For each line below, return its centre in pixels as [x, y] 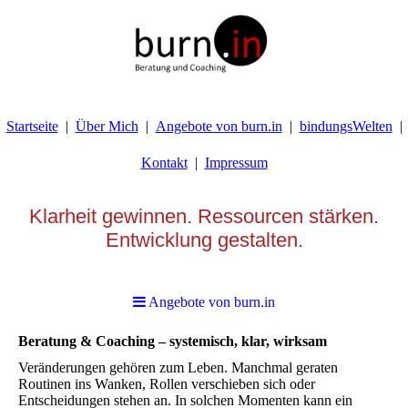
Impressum [236, 163]
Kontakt [164, 163]
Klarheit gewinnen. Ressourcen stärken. [204, 216]
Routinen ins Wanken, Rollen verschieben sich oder [167, 384]
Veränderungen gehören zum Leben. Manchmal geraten [178, 368]
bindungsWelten [346, 126]
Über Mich [107, 126]
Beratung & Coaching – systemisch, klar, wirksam [173, 341]
